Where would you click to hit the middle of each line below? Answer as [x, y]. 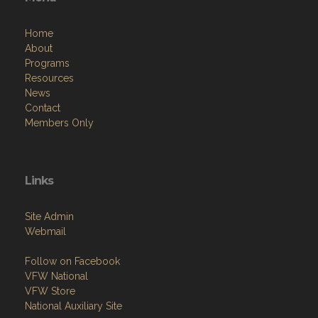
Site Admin [49, 216]
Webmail [45, 231]
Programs [47, 63]
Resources [49, 78]
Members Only [59, 123]
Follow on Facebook [72, 261]
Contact [43, 108]
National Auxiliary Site [73, 306]
